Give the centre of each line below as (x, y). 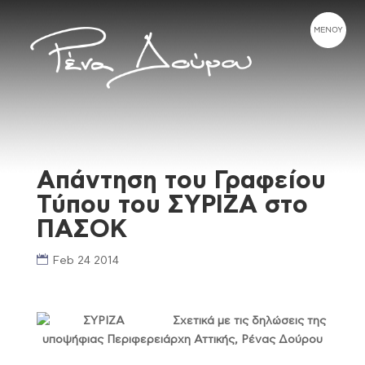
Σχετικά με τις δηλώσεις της (250, 321)
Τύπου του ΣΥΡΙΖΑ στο (172, 205)
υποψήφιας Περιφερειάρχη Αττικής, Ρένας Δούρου (182, 340)
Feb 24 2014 (85, 261)
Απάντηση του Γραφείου (181, 181)
